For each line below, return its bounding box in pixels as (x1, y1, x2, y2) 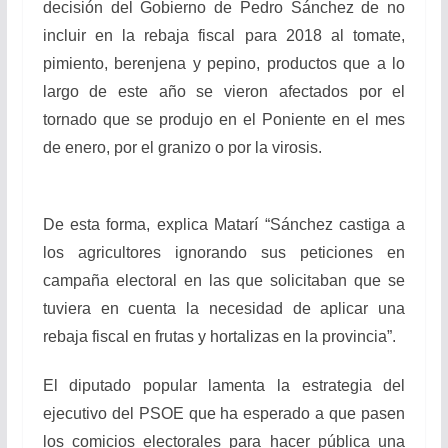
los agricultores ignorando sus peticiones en (42, 244, 406, 262)
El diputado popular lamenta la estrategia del (42, 377, 406, 395)
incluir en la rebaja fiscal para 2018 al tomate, (42, 27, 406, 45)
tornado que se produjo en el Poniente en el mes (42, 111, 406, 129)
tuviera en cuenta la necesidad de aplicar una (42, 300, 406, 318)
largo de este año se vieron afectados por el (42, 83, 406, 101)
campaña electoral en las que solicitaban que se (42, 272, 406, 290)
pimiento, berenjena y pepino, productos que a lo (42, 55, 406, 73)
